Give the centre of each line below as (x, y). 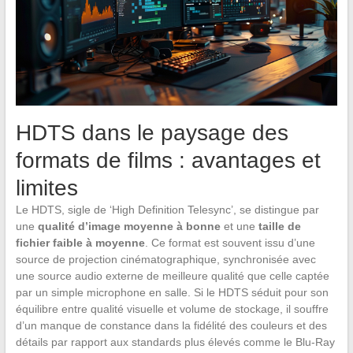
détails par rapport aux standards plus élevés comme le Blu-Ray (175, 342)
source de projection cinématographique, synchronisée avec (165, 259)
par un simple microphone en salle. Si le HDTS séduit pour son (172, 292)
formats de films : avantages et (168, 160)
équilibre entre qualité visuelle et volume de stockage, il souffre (172, 308)
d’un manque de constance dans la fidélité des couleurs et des (171, 325)
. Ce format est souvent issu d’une (230, 242)
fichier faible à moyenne (80, 242)
